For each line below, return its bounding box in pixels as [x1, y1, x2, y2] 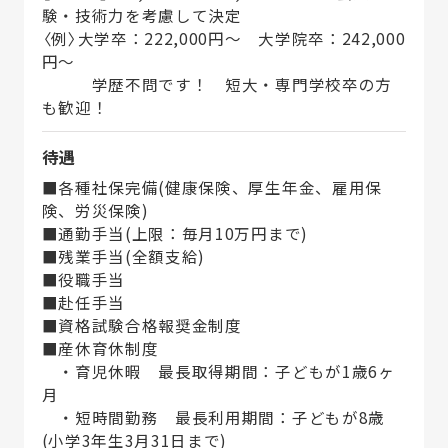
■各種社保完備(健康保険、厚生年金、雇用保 [41, 175, 382, 198]
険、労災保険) [41, 198, 149, 221]
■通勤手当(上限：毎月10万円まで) [41, 221, 308, 244]
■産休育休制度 [41, 336, 159, 359]
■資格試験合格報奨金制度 [41, 313, 242, 336]
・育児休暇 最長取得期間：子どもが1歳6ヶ [41, 359, 395, 382]
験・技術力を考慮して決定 [41, 4, 242, 27]
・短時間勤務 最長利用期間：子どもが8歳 [41, 405, 385, 428]
